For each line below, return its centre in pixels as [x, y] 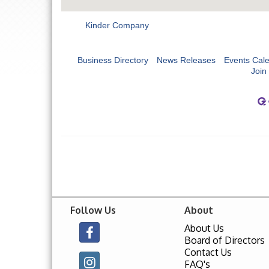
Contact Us [208, 252]
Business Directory [113, 60]
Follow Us [93, 210]
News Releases [186, 60]
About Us [204, 228]
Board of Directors [225, 240]
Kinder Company [117, 25]
